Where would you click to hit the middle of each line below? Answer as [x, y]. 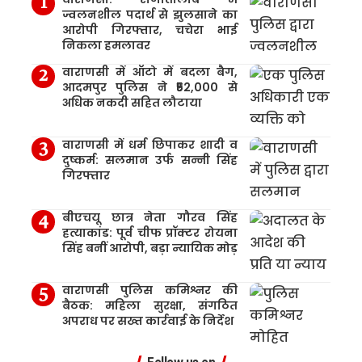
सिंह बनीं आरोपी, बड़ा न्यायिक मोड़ [149, 248]
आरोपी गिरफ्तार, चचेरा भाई [149, 29]
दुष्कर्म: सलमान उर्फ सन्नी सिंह [149, 160]
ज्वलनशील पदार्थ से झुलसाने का [149, 14]
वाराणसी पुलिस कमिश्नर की [149, 290]
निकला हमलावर [106, 45]
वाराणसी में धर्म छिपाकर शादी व [149, 144]
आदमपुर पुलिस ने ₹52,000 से [149, 87]
